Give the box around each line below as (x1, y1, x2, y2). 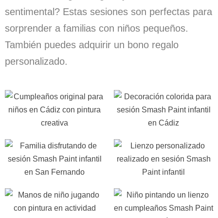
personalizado (5, 56, 65, 67)
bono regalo (127, 39, 179, 50)
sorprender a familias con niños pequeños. (5, 23, 188, 34)
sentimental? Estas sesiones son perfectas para (5, 6, 212, 17)
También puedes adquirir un (5, 39, 127, 50)
